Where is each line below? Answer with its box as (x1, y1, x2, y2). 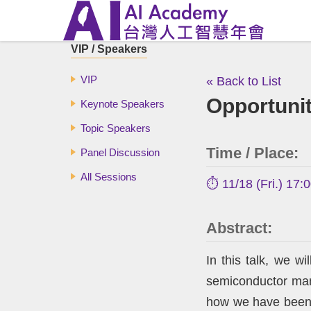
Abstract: (206, 219, 272, 237)
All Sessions (81, 171, 137, 183)
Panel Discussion (81, 146, 160, 158)
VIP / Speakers (71, 43, 147, 55)
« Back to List (206, 74, 281, 88)
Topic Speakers (81, 122, 151, 134)
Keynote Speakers (81, 98, 165, 110)
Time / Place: (206, 144, 299, 162)
